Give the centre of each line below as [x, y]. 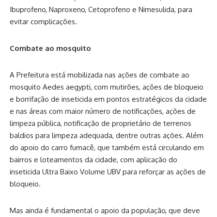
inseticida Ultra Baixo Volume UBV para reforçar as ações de [108, 172]
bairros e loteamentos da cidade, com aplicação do [93, 160]
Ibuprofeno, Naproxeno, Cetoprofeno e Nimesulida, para [101, 10]
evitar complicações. [43, 22]
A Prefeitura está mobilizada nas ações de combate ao [100, 75]
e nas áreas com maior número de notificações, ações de [103, 111]
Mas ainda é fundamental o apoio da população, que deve [105, 211]
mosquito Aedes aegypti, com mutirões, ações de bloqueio [107, 87]
